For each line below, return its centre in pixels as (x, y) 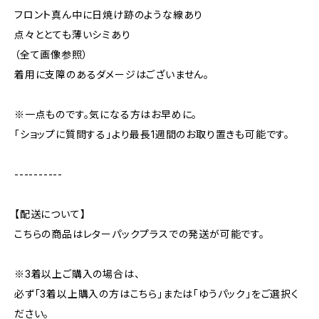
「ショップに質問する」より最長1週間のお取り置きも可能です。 (152, 134)
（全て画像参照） (51, 54)
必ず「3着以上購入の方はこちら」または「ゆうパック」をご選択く (157, 294)
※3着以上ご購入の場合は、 (77, 274)
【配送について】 (50, 214)
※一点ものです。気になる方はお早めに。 (106, 114)
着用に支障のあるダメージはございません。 (112, 74)
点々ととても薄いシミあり (73, 35)
